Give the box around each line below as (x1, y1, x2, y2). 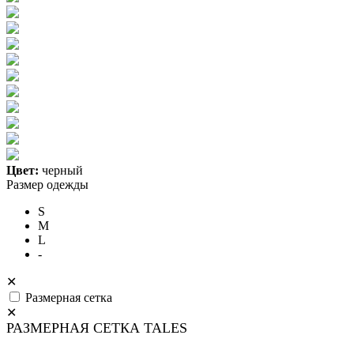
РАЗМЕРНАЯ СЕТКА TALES (6, 320, 187, 337)
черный (42, 164, 83, 178)
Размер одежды (6, 178, 88, 192)
